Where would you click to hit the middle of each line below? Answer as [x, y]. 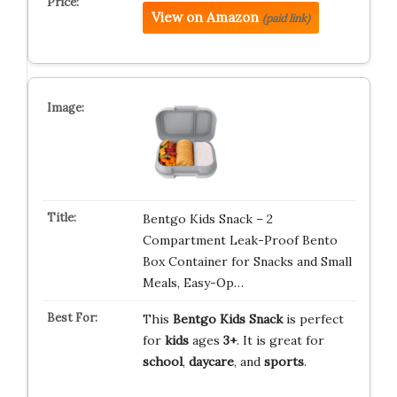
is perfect [313, 319]
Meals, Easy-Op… [193, 283]
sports [284, 362]
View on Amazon [205, 17]
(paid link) [286, 18]
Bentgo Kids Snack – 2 [207, 219]
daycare [211, 362]
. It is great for [280, 340]
